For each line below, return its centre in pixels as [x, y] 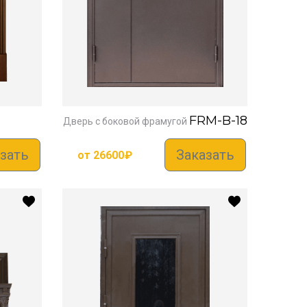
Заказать [205, 155]
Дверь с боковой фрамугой [125, 122]
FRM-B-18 [218, 121]
